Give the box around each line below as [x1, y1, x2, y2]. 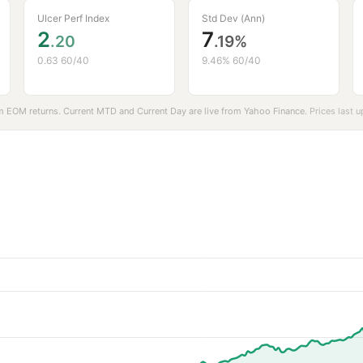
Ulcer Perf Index [37, 12, 110, 25]
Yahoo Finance [243, 105, 305, 117]
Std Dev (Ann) [201, 12, 265, 25]
